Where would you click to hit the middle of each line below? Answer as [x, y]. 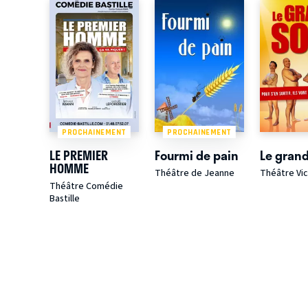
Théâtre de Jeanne [194, 174]
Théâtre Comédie [86, 187]
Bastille [65, 199]
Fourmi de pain [196, 155]
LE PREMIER [79, 155]
